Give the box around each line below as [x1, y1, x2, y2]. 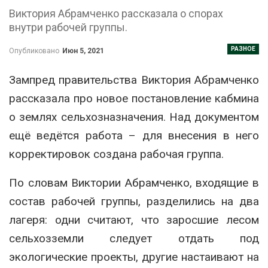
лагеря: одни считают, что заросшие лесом [9, 212, 259, 227]
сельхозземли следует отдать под [9, 231, 259, 245]
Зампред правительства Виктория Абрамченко [9, 72, 259, 87]
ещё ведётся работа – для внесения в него [9, 128, 259, 142]
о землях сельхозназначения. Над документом [9, 109, 259, 124]
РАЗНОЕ [231, 45, 255, 52]
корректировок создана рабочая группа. [9, 147, 224, 161]
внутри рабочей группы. [9, 20, 127, 33]
